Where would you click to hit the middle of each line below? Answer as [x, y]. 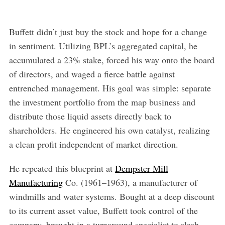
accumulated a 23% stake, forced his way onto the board [111, 60]
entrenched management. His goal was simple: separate [110, 88]
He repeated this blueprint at [62, 168]
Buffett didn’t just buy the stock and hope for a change [108, 31]
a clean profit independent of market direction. [93, 144]
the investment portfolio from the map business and [102, 102]
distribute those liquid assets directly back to [90, 116]
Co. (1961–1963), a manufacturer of [130, 182]
